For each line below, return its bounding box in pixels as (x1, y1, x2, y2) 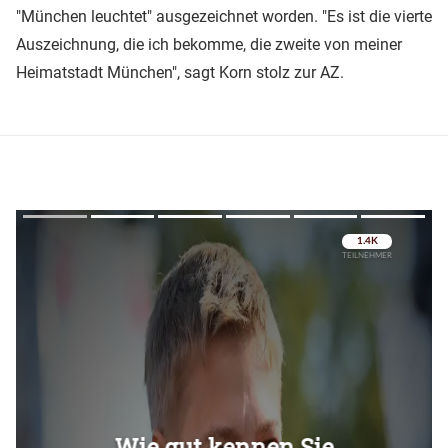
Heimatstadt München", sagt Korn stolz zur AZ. (16, 63, 344, 83)
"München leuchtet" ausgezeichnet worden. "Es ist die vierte (16, 7, 432, 27)
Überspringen (319, 260, 401, 278)
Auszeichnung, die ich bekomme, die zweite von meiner (16, 35, 402, 55)
